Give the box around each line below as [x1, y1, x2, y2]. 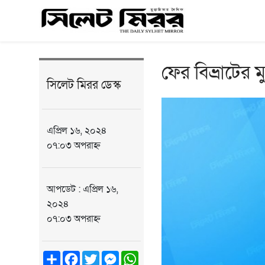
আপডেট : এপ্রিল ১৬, [47, 183, 118, 196]
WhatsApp [138, 249, 182, 262]
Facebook [80, 249, 122, 262]
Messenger [119, 249, 166, 262]
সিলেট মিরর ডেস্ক [47, 77, 121, 93]
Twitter [99, 249, 128, 262]
